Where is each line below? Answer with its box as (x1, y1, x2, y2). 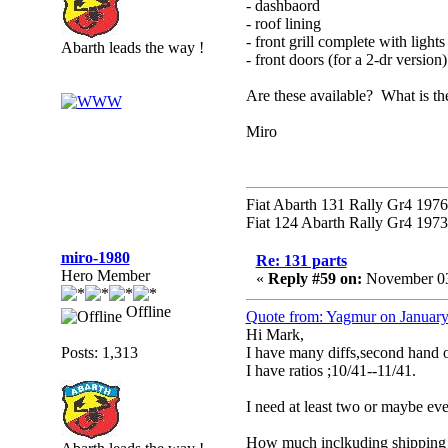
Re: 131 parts (255, 252, 347, 269)
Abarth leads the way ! (60, 39, 204, 56)
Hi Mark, (245, 326, 304, 343)
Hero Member (60, 267, 150, 284)
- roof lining (245, 15, 321, 32)
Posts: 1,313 (60, 344, 138, 361)
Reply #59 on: (267, 270, 362, 287)
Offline (121, 303, 171, 320)
